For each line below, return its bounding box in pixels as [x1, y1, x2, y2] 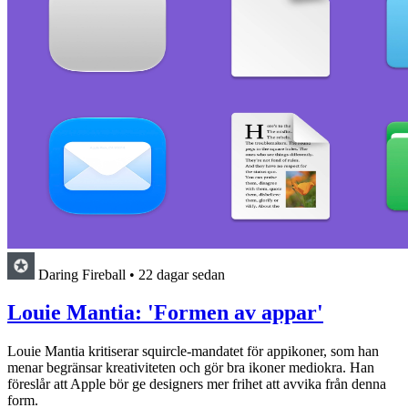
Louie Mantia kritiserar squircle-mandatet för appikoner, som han [7, 343, 379, 360]
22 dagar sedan [138, 266, 225, 282]
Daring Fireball [38, 266, 126, 282]
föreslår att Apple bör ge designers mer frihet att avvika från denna [7, 376, 386, 393]
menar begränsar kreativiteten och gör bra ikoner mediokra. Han [7, 360, 374, 376]
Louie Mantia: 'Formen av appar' [7, 301, 323, 325]
